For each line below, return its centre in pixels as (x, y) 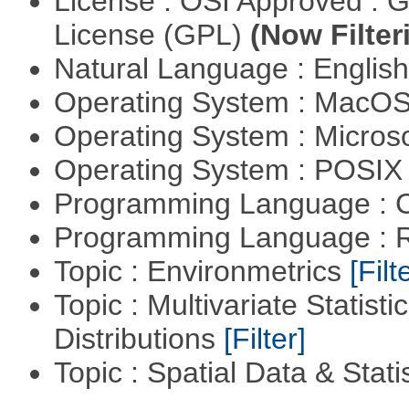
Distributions (138, 338)
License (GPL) (152, 34)
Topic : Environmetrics (201, 271)
